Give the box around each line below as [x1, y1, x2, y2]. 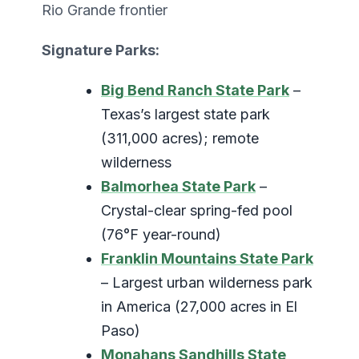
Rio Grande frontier [42, 2, 167, 19]
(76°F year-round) [101, 226, 221, 244]
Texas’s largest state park [101, 106, 270, 123]
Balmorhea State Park [101, 178, 256, 196]
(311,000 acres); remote [101, 130, 259, 147]
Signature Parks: [42, 42, 159, 59]
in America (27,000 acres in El [101, 298, 297, 316]
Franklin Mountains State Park [101, 250, 313, 268]
